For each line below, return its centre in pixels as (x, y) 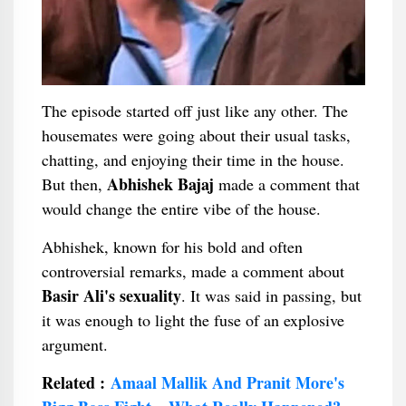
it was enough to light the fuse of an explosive (193, 320)
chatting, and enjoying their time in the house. (193, 159)
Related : (76, 382)
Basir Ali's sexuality (111, 295)
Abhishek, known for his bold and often (172, 246)
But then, (74, 184)
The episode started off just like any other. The (194, 111)
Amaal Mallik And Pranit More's (227, 382)
